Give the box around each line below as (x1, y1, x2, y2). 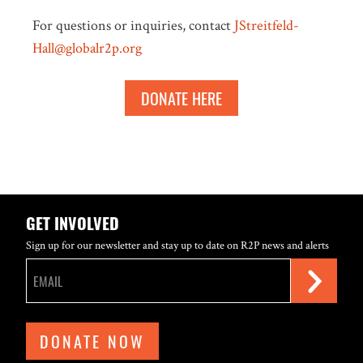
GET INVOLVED (26, 211, 119, 235)
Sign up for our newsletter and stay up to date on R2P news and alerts (26, 238, 329, 253)
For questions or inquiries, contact (32, 16, 234, 35)
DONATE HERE (141, 86, 222, 110)
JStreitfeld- (234, 16, 299, 35)
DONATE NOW (40, 329, 145, 353)
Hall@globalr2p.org (32, 39, 142, 58)
